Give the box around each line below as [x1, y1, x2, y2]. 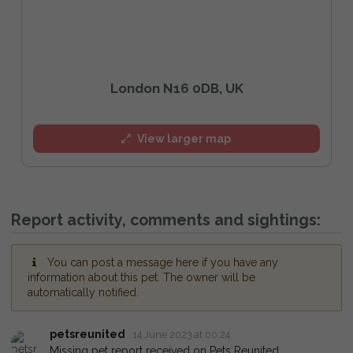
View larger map [137, 132, 232, 145]
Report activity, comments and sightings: [11, 211, 321, 230]
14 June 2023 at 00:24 [133, 329, 231, 341]
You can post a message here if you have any [46, 256, 278, 269]
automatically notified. [28, 286, 139, 299]
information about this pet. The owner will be [28, 271, 255, 284]
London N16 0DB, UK [110, 80, 243, 96]
